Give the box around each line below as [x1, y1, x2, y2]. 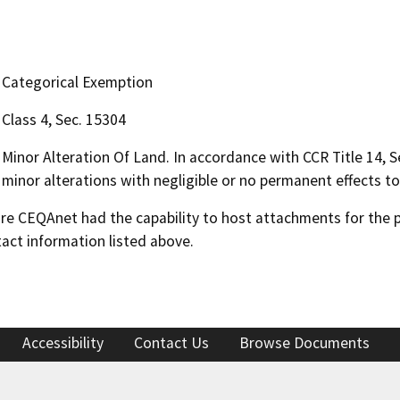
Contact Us [134, 332, 209, 353]
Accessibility [22, 332, 104, 353]
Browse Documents [239, 332, 370, 353]
